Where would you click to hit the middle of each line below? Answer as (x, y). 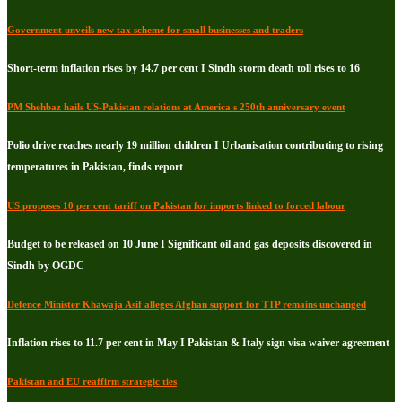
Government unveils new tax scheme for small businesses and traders (155, 29)
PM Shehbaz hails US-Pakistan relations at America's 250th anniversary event (176, 106)
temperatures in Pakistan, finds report (95, 166)
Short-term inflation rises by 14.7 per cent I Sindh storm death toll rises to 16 (184, 68)
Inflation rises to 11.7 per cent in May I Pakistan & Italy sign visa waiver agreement (198, 342)
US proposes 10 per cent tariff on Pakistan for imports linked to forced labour (176, 205)
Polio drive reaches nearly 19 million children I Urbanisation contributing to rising (195, 145)
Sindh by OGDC (46, 265)
